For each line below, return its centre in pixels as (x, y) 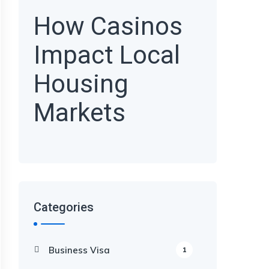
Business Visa (79, 250)
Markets (80, 113)
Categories (64, 207)
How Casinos (108, 26)
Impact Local (107, 55)
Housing (81, 84)
